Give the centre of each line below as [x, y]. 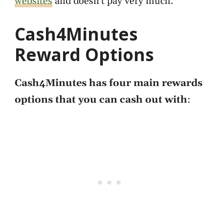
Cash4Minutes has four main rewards [109, 83]
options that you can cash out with [101, 99]
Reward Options [84, 54]
